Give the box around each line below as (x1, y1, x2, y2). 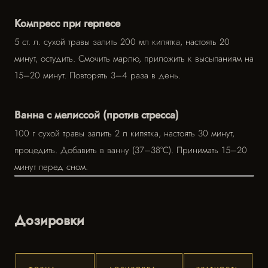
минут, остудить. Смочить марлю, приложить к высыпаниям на (14, 52, 254, 65)
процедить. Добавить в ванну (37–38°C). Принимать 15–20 (14, 144, 247, 157)
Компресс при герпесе (14, 16, 120, 31)
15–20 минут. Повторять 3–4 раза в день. (14, 69, 181, 82)
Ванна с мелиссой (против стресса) (14, 107, 179, 123)
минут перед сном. (14, 160, 88, 173)
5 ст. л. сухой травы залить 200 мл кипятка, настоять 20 (14, 35, 230, 48)
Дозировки (14, 211, 84, 230)
